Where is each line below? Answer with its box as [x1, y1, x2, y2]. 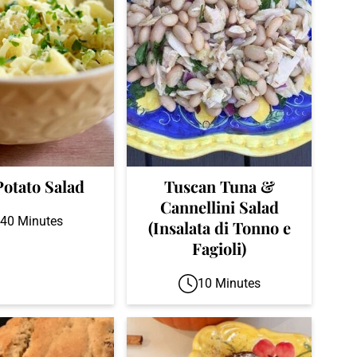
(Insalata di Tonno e [147, 216, 291, 238]
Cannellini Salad [159, 195, 279, 218]
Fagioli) [192, 237, 246, 259]
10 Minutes [197, 275, 261, 291]
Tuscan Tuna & [163, 175, 275, 197]
